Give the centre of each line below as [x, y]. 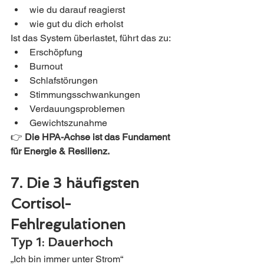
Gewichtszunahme [68, 123]
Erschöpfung [56, 52]
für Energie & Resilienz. [60, 151]
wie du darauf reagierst [77, 10]
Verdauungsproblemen [77, 109]
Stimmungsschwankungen [85, 95]
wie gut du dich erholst [76, 24]
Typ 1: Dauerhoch [62, 242]
